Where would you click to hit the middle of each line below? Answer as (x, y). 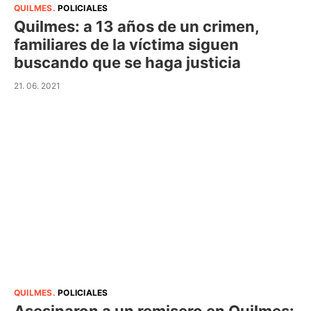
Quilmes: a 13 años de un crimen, (136, 26)
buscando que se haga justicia (127, 62)
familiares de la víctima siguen (126, 44)
